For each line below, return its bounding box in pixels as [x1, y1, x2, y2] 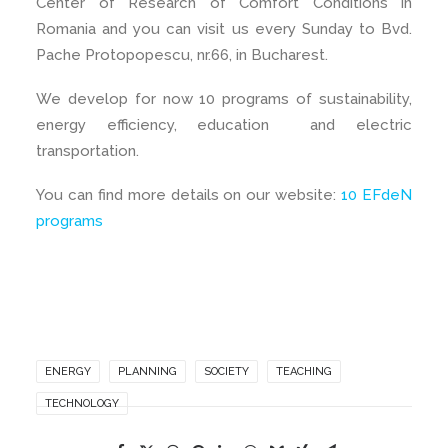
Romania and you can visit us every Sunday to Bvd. [36, 20, 412, 38]
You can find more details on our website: [36, 186, 342, 204]
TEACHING [276, 365, 332, 378]
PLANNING [118, 365, 177, 378]
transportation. [36, 142, 139, 160]
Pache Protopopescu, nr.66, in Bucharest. [36, 46, 328, 64]
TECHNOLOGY [45, 397, 119, 410]
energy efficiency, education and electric [36, 116, 412, 134]
